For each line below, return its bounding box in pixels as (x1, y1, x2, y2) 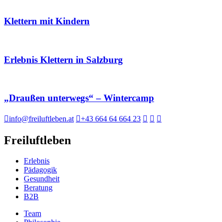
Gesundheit (24, 174, 59, 183)
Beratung (24, 183, 53, 192)
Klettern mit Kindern (4, 16, 90, 27)
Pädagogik (24, 166, 57, 174)
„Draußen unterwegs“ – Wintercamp (4, 92, 154, 103)
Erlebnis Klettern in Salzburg (4, 54, 123, 65)
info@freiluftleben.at (9, 114, 74, 123)
